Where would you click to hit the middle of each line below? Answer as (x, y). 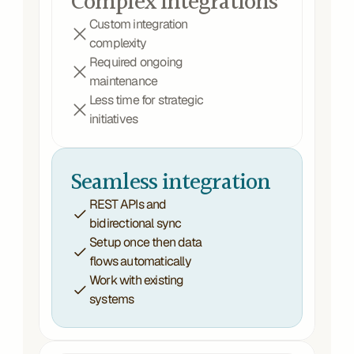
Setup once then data (145, 242)
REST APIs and (128, 204)
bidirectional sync (137, 223)
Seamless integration (170, 181)
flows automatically (140, 261)
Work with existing (137, 280)
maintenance (124, 81)
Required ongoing (136, 62)
